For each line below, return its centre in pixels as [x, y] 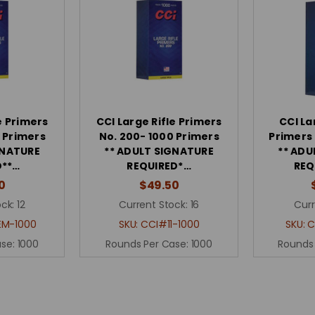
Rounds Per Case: [148, 244]
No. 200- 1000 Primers [159, 136]
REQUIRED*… [159, 166]
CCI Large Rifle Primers [159, 121]
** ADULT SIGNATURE [159, 151]
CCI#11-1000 [170, 224]
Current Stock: [153, 204]
